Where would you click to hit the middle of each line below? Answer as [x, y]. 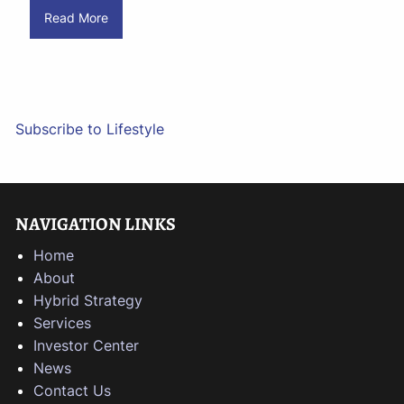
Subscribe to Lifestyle [90, 129]
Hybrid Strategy [88, 301]
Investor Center [87, 346]
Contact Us [73, 391]
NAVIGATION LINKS [96, 225]
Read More [76, 18]
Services [63, 323]
